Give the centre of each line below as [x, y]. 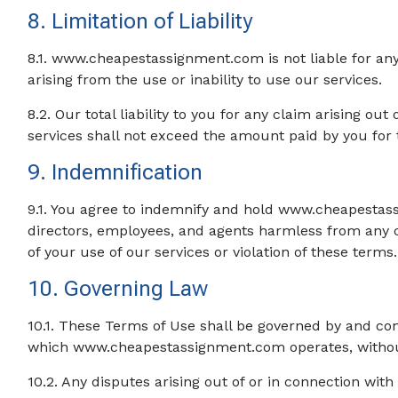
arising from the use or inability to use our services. [205, 80]
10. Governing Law [118, 289]
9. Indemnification [115, 172]
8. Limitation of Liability [140, 21]
